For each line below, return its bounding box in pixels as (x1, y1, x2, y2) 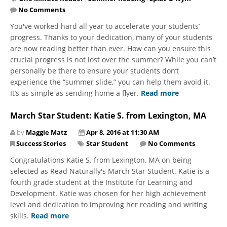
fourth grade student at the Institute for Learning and (10, 177, 193, 187)
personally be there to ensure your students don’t (10, 65, 179, 75)
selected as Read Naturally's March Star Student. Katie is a (10, 166, 209, 176)
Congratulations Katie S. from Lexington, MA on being (10, 155, 192, 165)
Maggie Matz (26, 127, 67, 137)
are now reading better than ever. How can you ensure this (10, 43, 211, 53)
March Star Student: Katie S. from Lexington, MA (10, 109, 206, 121)
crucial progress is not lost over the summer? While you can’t (10, 54, 216, 64)
